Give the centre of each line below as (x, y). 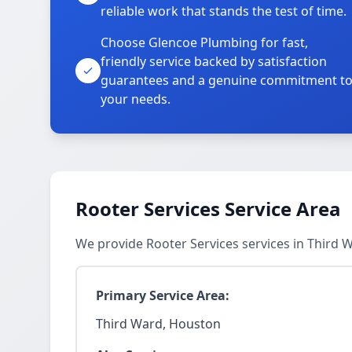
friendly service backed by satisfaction (214, 61)
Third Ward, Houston (158, 324)
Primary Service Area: (163, 295)
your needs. (136, 99)
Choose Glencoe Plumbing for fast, (204, 42)
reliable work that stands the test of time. (224, 11)
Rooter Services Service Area (208, 209)
